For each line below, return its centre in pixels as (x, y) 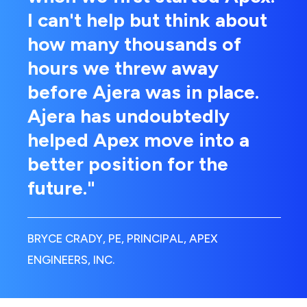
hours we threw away (123, 67)
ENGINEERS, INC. (71, 259)
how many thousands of (134, 44)
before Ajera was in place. (143, 91)
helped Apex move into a (138, 139)
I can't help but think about (147, 20)
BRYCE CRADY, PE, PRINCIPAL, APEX (123, 238)
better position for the (128, 163)
